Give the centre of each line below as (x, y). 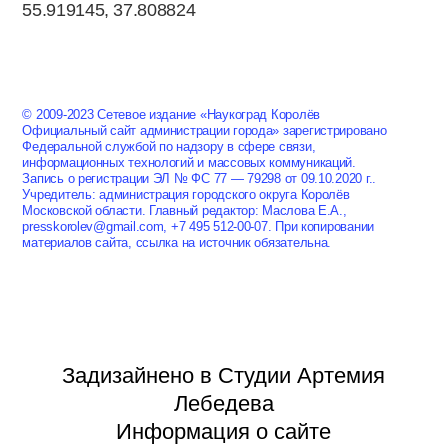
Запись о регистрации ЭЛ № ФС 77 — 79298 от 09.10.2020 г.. (199, 178)
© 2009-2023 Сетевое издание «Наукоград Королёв (171, 114)
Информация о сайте (224, 431)
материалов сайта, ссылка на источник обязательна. (177, 242)
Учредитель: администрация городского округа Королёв (186, 194)
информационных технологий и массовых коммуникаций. (189, 162)
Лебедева (223, 403)
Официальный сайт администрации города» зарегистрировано (204, 130)
